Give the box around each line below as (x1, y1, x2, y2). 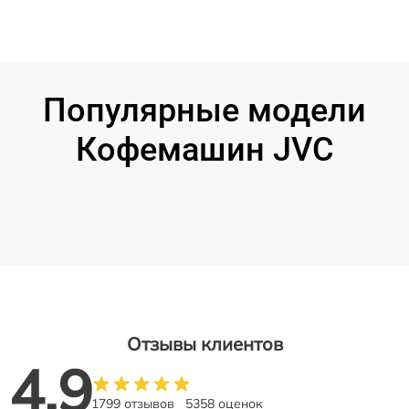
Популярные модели (43, 91, 366, 130)
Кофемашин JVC (75, 131, 334, 169)
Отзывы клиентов (126, 332, 283, 355)
